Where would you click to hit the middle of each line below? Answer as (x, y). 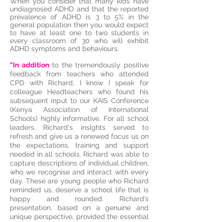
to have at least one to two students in (79, 33)
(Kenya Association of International (79, 110)
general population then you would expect (79, 25)
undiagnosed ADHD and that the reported (79, 9)
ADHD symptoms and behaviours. (64, 49)
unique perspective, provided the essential (79, 217)
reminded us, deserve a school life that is (79, 190)
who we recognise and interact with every (79, 172)
